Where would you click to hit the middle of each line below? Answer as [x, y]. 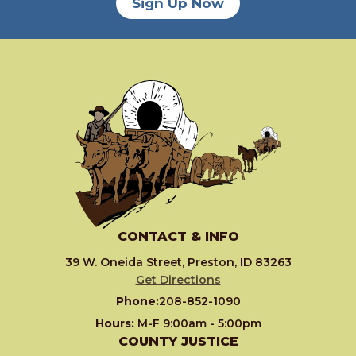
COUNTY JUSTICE [178, 342]
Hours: [116, 324]
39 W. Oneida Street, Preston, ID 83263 [178, 263]
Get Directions [178, 280]
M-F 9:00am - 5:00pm [199, 324]
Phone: [137, 302]
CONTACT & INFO [178, 237]
